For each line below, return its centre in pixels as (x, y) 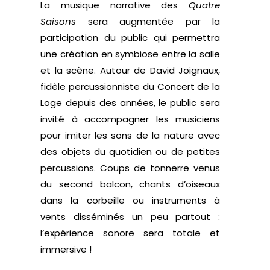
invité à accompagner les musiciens (130, 119)
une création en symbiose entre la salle (130, 54)
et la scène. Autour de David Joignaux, (130, 71)
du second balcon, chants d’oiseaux (130, 184)
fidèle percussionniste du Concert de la (130, 87)
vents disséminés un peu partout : (130, 217)
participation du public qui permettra (130, 38)
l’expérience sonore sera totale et (130, 233)
